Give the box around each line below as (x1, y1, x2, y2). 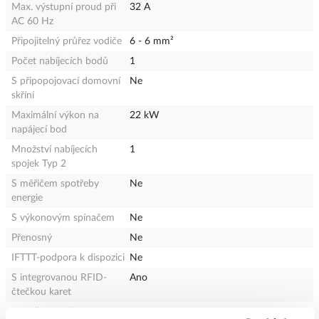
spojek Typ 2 (11, 158, 66, 169)
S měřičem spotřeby (11, 178, 99, 189)
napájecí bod (11, 124, 67, 135)
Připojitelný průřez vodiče (11, 36, 122, 46)
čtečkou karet (11, 286, 71, 297)
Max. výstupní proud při (11, 1, 116, 12)
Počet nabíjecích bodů (11, 56, 108, 66)
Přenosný (11, 232, 52, 243)
